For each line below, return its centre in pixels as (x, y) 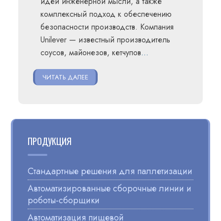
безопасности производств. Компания (107, 27)
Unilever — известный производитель (106, 39)
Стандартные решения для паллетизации (110, 171)
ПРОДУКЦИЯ (50, 141)
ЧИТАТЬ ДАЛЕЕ (66, 77)
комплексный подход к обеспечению (106, 14)
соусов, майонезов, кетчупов (91, 52)
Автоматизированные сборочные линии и (110, 189)
